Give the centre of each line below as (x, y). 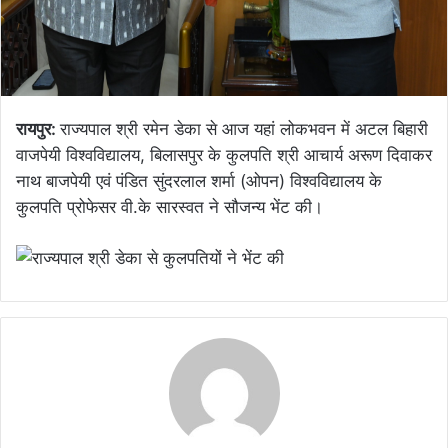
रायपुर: (38, 129)
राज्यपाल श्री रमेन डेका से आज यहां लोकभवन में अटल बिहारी (244, 129)
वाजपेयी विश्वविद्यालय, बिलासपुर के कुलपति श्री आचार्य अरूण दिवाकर (224, 155)
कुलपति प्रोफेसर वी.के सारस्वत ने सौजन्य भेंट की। (169, 207)
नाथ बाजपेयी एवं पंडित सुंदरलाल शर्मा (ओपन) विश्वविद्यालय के (199, 181)
